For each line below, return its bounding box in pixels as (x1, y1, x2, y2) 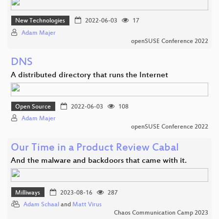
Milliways (15, 189, 41, 197)
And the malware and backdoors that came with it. (11, 156, 187, 166)
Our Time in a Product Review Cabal (11, 142, 179, 155)
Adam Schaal (23, 201, 59, 209)
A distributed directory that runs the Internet (11, 70, 168, 80)
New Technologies (15, 18, 66, 25)
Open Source (15, 104, 51, 111)
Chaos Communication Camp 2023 (114, 210, 208, 217)
